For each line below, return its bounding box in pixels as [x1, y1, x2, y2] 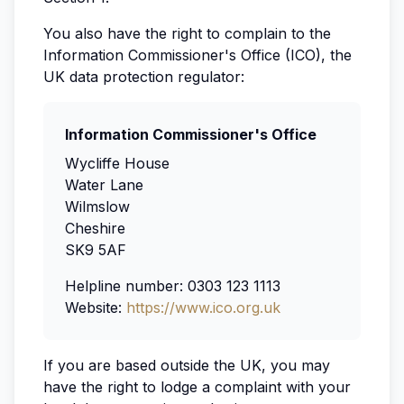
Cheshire [65, 219, 125, 237]
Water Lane [65, 176, 143, 194]
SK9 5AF [65, 241, 126, 259]
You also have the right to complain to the [43, 24, 331, 42]
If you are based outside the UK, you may [43, 356, 330, 374]
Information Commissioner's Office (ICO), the [43, 46, 352, 64]
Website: [65, 298, 126, 317]
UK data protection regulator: [43, 68, 244, 86]
